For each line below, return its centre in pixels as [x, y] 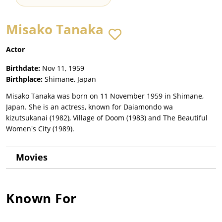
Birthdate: [23, 68]
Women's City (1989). [40, 129]
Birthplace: [24, 79]
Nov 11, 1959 [63, 68]
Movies [32, 157]
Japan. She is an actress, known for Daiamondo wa [89, 107]
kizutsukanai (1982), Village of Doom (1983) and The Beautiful [107, 118]
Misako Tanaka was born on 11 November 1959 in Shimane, [105, 96]
